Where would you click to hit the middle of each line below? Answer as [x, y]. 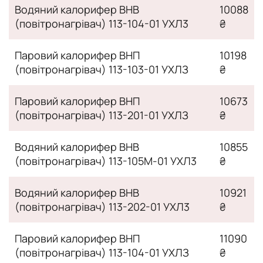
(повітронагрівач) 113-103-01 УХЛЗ [102, 69]
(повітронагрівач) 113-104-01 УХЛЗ [102, 252]
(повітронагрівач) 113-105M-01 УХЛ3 [106, 161]
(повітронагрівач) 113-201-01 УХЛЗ [102, 115]
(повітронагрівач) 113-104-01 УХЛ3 [102, 23]
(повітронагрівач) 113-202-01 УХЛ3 [102, 206]
